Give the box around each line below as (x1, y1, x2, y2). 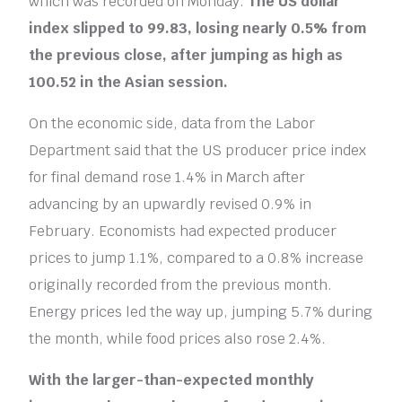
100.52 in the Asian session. (29, 72, 229, 92)
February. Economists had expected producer (29, 221, 337, 240)
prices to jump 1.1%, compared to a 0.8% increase (29, 248, 364, 267)
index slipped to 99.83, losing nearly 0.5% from (29, 18, 368, 38)
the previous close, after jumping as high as (29, 45, 344, 65)
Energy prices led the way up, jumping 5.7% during (29, 301, 373, 321)
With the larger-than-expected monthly (29, 370, 315, 389)
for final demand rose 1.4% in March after (29, 167, 306, 187)
